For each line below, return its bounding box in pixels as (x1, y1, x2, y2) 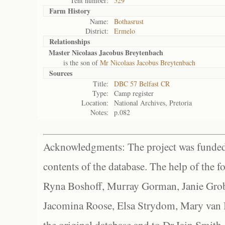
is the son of (49, 58, 100, 67)
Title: (93, 79, 108, 88)
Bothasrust (114, 17, 144, 26)
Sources (49, 68, 72, 78)
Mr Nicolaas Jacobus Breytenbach (100, 58, 195, 67)
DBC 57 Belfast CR (114, 79, 170, 88)
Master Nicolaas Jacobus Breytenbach (49, 47, 163, 58)
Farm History (49, 6, 90, 16)
